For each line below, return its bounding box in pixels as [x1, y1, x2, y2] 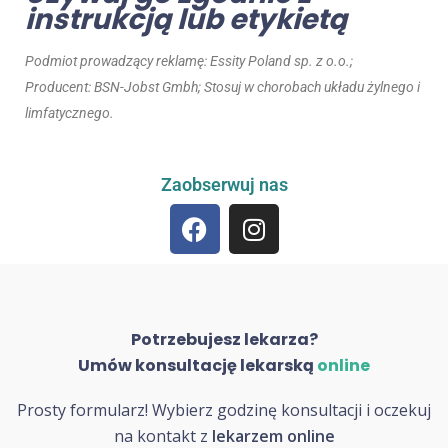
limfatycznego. [25, 105, 114, 122]
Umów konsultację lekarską [78, 354, 317, 378]
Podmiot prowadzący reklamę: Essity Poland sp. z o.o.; [25, 53, 353, 70]
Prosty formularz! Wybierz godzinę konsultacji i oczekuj [17, 399, 431, 422]
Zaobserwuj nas [160, 174, 288, 196]
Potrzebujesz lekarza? [130, 328, 318, 352]
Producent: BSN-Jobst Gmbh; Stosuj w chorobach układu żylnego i [25, 79, 420, 96]
